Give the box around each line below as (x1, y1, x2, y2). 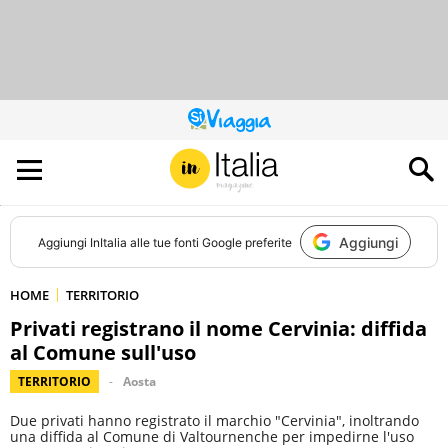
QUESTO (222, 116, 270, 133)
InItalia (89, 234, 127, 250)
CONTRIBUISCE (222, 140, 306, 157)
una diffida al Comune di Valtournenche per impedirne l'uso (10, 427, 414, 446)
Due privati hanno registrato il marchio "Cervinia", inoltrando (10, 411, 419, 430)
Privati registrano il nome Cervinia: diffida (10, 315, 427, 342)
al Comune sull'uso (10, 339, 196, 366)
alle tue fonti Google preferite (126, 234, 292, 250)
